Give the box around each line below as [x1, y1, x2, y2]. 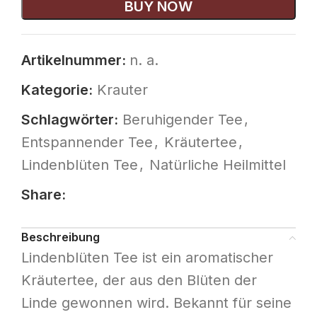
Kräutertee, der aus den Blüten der [21, 272, 257, 289]
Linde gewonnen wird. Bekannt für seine [21, 294, 292, 312]
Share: [21, 186, 66, 204]
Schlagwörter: [21, 111, 118, 129]
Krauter [97, 81, 148, 99]
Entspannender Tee [21, 134, 153, 151]
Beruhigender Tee [122, 111, 243, 129]
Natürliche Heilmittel [149, 156, 286, 174]
